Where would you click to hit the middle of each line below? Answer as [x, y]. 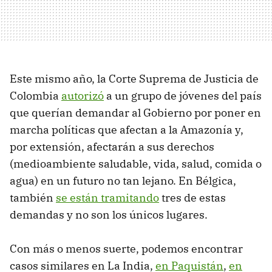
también [33, 197]
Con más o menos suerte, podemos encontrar [126, 248]
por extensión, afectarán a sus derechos [112, 146]
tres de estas [192, 197]
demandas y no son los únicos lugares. [109, 214]
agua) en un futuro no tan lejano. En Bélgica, [123, 180]
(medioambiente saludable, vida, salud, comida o [136, 163]
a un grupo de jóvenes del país [183, 95]
